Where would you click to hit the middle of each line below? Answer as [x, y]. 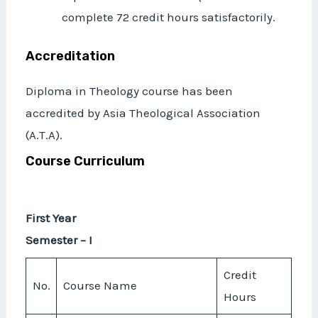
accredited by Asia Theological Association [143, 113]
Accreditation [71, 56]
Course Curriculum [86, 161]
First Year [51, 218]
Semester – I [59, 240]
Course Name [100, 285]
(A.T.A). [44, 135]
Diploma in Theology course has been [130, 91]
